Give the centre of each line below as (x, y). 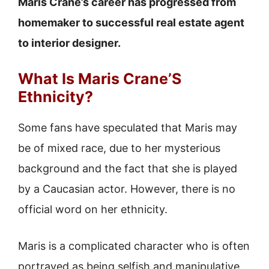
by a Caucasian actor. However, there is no (127, 189)
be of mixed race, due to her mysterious (119, 148)
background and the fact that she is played (128, 168)
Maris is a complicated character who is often (134, 246)
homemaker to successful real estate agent (131, 23)
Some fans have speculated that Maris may (128, 128)
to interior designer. (69, 43)
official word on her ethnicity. (93, 209)
